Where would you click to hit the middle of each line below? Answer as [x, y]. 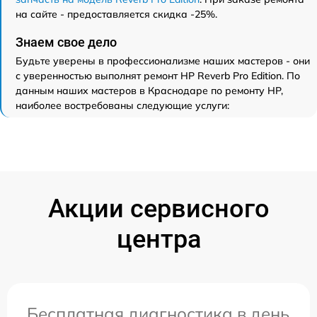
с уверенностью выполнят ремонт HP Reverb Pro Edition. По [158, 75]
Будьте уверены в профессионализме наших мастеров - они [163, 60]
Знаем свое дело [66, 42]
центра [158, 239]
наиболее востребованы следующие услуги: [122, 105]
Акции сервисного [158, 208]
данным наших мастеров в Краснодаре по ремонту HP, [149, 90]
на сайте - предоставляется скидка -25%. [116, 14]
